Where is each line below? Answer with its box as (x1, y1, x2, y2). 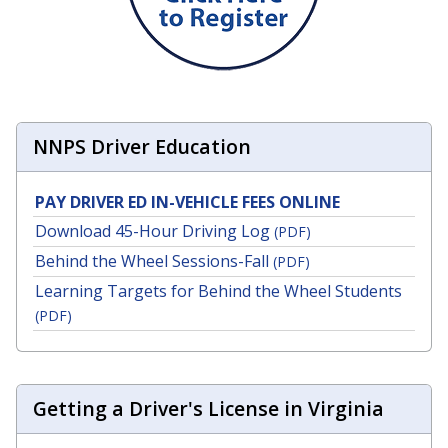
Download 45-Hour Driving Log (35, 219, 270, 242)
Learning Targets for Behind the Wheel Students (35, 279, 402, 302)
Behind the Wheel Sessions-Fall (35, 249, 269, 272)
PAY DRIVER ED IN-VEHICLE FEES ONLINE (35, 190, 340, 213)
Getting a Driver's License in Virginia (33, 394, 384, 422)
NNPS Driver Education (33, 132, 251, 160)
